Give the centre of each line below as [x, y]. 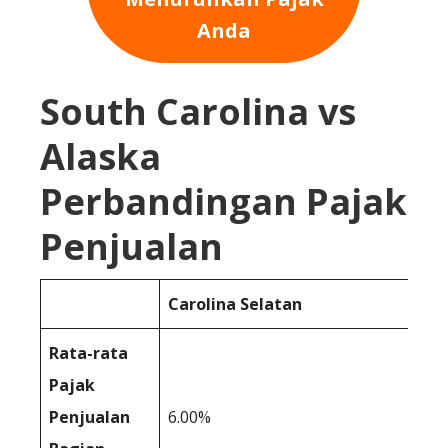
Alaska [100, 156]
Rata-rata [88, 352]
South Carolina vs [198, 111]
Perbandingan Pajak [223, 201]
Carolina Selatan [235, 303]
